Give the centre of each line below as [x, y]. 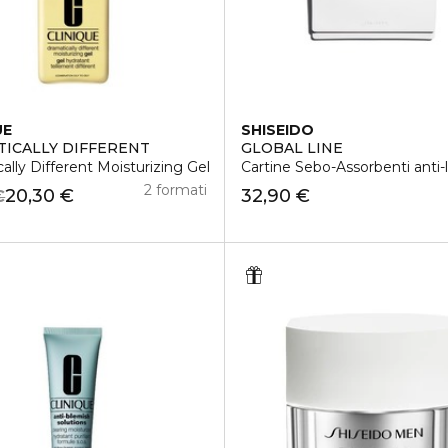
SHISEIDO [277, 130]
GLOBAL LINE [291, 148]
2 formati [176, 190]
